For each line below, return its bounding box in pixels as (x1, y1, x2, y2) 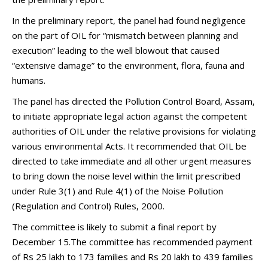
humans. (12, 74, 45, 86)
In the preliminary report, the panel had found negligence (12, 14, 246, 26)
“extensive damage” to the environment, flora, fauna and (12, 59, 245, 71)
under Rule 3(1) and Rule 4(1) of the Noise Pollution (12, 185, 223, 197)
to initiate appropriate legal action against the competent (12, 110, 247, 122)
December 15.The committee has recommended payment (12, 236, 252, 248)
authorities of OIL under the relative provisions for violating (12, 125, 256, 137)
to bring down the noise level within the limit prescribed (12, 170, 240, 182)
